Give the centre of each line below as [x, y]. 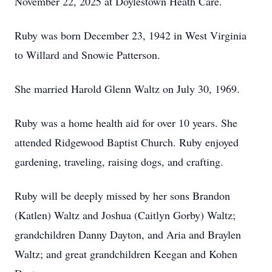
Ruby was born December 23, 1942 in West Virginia [131, 35]
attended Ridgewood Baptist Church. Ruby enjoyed [127, 142]
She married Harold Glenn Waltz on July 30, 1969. [127, 89]
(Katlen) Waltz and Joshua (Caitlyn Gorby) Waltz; [125, 215]
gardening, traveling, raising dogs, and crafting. [119, 161]
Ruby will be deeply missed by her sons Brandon [122, 195]
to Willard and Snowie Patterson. [87, 55]
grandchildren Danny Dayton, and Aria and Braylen [128, 234]
